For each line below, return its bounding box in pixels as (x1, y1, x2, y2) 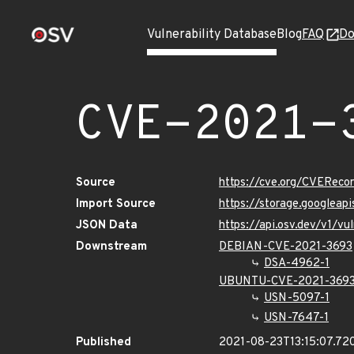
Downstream (76, 239, 147, 254)
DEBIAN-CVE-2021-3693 (219, 239, 352, 254)
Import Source (76, 197, 156, 212)
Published (76, 335, 131, 350)
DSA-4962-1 (264, 256, 330, 271)
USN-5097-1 (264, 291, 330, 306)
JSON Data (76, 218, 137, 233)
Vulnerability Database (147, 27, 277, 43)
